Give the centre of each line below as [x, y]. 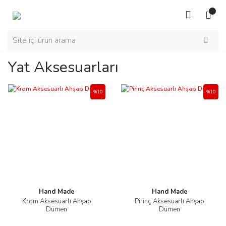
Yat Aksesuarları [63, 67]
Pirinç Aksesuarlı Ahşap [169, 201]
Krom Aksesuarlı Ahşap [56, 201]
